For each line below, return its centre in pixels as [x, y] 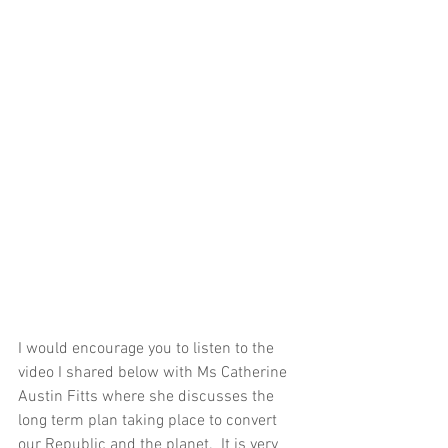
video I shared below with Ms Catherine [154, 373]
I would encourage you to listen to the [148, 349]
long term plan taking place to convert [149, 421]
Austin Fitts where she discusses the [148, 397]
